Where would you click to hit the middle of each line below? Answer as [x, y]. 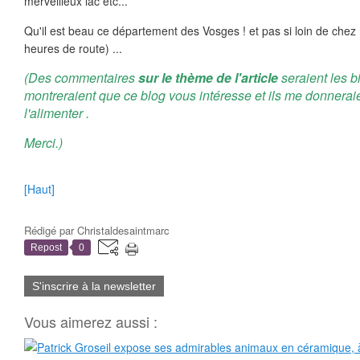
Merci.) [43, 143]
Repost [46, 247]
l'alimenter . [57, 113]
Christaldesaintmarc [123, 230]
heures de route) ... [73, 48]
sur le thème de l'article [208, 78]
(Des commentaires [81, 78]
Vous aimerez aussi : [91, 321]
